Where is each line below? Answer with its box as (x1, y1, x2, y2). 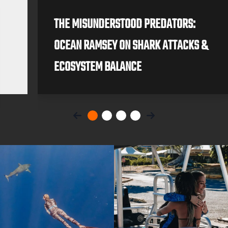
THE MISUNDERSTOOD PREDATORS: (54, 14, 195, 35)
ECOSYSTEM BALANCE (54, 57, 141, 77)
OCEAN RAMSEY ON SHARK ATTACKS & (54, 36, 208, 56)
